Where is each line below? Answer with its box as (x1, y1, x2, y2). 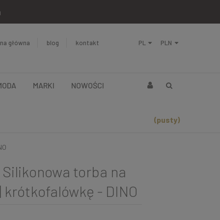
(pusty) (154, 114, 180, 124)
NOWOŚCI (71, 80, 104, 90)
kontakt (76, 39, 99, 47)
